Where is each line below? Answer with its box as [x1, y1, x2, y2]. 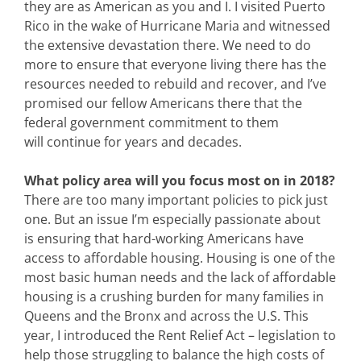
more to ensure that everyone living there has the [24, 55, 326, 73]
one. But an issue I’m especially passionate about [24, 210, 321, 228]
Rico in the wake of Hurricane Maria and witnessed [24, 16, 330, 35]
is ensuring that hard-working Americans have [24, 229, 304, 247]
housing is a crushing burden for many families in [24, 287, 324, 305]
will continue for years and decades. [24, 132, 242, 151]
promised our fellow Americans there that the [24, 93, 302, 112]
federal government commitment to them [24, 113, 279, 131]
